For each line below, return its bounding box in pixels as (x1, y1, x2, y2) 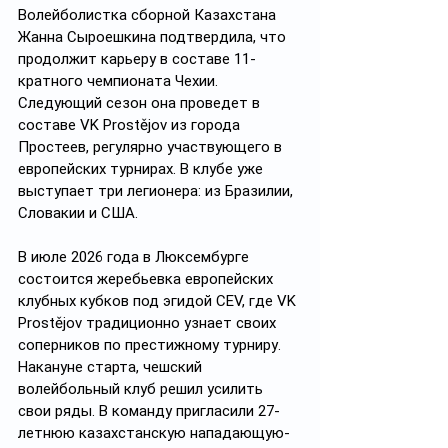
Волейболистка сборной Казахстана (18, 6, 280, 24)
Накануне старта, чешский (18, 358, 206, 376)
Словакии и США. (18, 204, 138, 222)
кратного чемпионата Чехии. (18, 72, 222, 90)
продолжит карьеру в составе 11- (18, 50, 256, 68)
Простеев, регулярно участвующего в (18, 138, 286, 156)
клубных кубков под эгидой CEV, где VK (18, 292, 300, 310)
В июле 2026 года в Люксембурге (18, 248, 253, 266)
